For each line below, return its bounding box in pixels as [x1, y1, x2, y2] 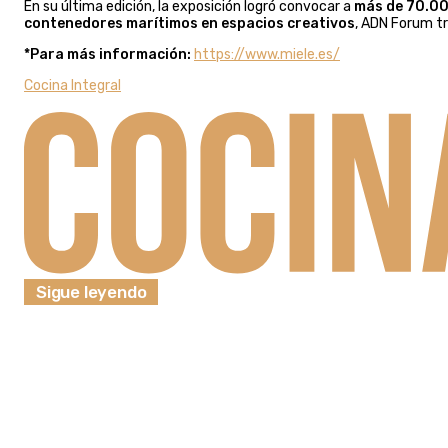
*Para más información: [24, 45, 191, 63]
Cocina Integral [24, 76, 121, 94]
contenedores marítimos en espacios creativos [24, 14, 355, 32]
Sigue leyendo [36, 282, 147, 303]
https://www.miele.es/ [194, 45, 340, 63]
